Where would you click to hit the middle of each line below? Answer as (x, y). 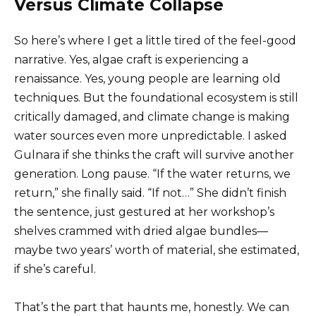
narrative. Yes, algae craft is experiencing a (131, 59)
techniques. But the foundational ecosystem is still (156, 97)
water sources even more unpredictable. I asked (151, 135)
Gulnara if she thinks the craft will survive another (154, 154)
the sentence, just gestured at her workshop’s (144, 212)
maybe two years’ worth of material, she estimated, (157, 250)
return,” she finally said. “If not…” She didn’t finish (150, 193)
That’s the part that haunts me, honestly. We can (152, 307)
